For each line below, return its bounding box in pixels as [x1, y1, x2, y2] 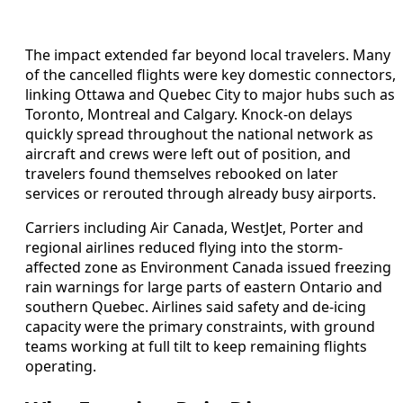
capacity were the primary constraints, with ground [25, 316, 375, 336]
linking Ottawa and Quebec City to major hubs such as [25, 84, 395, 104]
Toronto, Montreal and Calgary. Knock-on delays [25, 103, 353, 124]
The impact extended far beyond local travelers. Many [25, 44, 390, 65]
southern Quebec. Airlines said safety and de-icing [25, 296, 366, 317]
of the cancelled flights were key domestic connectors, [25, 64, 396, 85]
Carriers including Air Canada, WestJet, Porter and [25, 217, 363, 237]
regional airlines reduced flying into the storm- [25, 237, 343, 257]
